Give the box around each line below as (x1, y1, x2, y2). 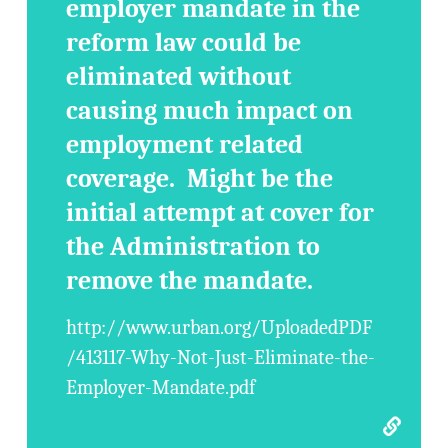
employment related (66, 130, 304, 160)
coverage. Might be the (66, 164, 334, 194)
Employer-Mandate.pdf (66, 376, 256, 399)
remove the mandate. (66, 266, 314, 296)
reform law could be (66, 28, 302, 58)
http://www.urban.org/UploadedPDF (66, 316, 373, 339)
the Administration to (66, 232, 321, 262)
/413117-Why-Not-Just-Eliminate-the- (66, 346, 376, 369)
